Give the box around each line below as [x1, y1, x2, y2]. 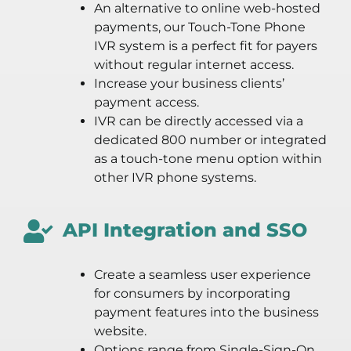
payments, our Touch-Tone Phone [93, 20, 306, 35]
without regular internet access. [93, 57, 294, 73]
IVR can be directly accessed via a [93, 114, 303, 129]
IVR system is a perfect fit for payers [93, 38, 317, 54]
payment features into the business [93, 305, 319, 320]
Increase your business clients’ [93, 76, 284, 92]
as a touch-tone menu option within [93, 151, 322, 167]
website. [93, 324, 147, 339]
